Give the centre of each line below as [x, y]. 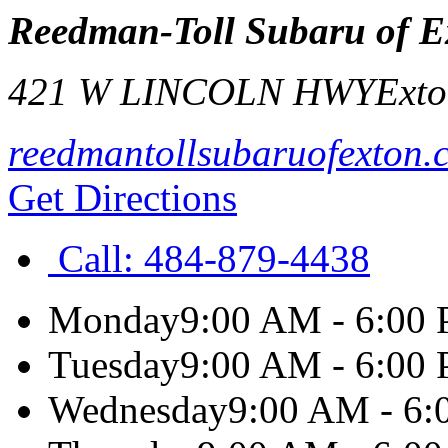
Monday [114, 319]
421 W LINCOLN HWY [191, 91]
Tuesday [114, 364]
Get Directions [122, 197]
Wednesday [138, 409]
